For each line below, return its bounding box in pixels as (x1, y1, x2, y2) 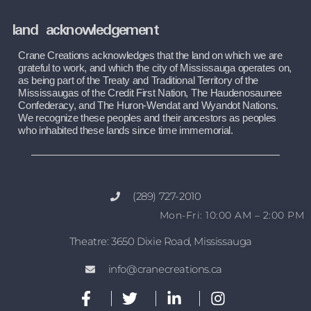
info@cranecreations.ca (108, 262, 222, 276)
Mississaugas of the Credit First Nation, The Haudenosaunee (18, 87, 282, 99)
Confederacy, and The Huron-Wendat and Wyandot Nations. (18, 100, 278, 112)
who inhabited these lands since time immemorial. (18, 125, 233, 137)
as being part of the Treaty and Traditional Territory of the (18, 75, 259, 87)
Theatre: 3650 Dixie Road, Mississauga (69, 235, 253, 249)
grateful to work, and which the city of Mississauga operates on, (18, 62, 292, 74)
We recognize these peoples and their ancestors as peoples (18, 112, 277, 124)
